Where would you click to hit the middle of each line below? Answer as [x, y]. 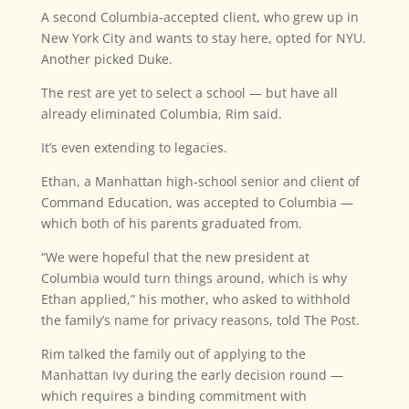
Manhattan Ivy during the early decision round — [192, 375]
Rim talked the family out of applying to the [173, 354]
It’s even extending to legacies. [134, 148]
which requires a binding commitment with [173, 396]
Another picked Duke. [106, 59]
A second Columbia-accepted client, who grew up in [199, 17]
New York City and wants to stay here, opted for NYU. [203, 38]
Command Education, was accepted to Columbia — [197, 203]
